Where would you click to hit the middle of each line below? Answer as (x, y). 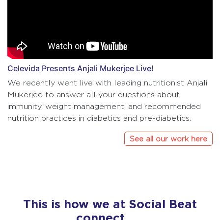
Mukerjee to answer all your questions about (94, 95)
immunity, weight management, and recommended (104, 106)
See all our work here (168, 139)
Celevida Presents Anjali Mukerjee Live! (81, 68)
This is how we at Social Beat (110, 204)
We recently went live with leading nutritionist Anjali (107, 83)
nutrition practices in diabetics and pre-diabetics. (99, 118)
